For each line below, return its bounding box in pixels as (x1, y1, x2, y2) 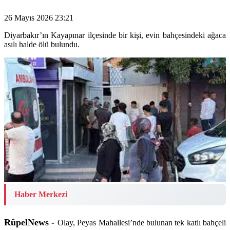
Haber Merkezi (14, 190, 67, 199)
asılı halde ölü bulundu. (4, 40, 80, 49)
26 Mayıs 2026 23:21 (4, 13, 73, 23)
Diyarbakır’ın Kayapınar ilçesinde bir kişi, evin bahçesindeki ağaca (4, 31, 226, 40)
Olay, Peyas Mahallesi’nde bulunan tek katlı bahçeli (57, 218, 226, 227)
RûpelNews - (4, 217, 55, 227)
